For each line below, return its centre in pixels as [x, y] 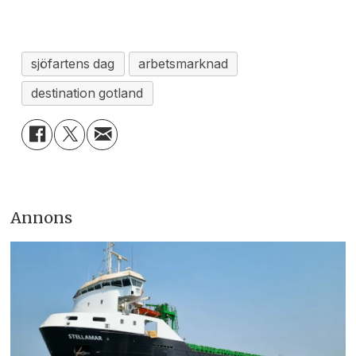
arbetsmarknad [183, 64]
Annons [42, 217]
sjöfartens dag [73, 64]
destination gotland [87, 93]
